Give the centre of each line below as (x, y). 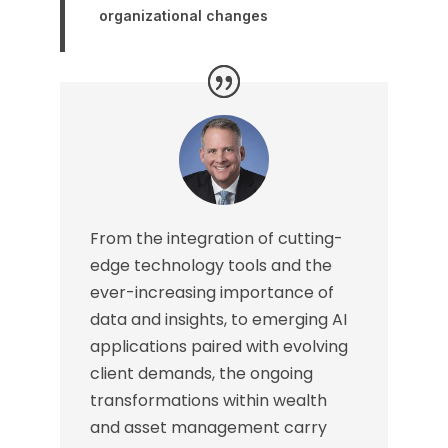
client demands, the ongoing (201, 374)
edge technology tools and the (210, 266)
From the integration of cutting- (216, 239)
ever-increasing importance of (211, 293)
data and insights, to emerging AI (218, 320)
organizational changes (183, 16)
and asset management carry (208, 428)
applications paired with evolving (218, 347)
